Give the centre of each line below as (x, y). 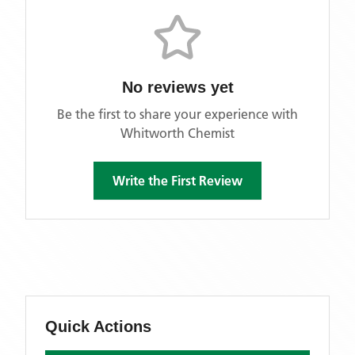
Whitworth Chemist (177, 133)
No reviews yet (177, 87)
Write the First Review (177, 181)
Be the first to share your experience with (177, 114)
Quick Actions (98, 326)
